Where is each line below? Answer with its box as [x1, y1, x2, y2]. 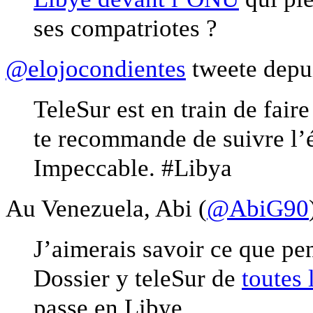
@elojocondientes [6, 54, 186, 82]
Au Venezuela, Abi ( [6, 194, 207, 222]
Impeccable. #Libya [34, 153, 232, 182]
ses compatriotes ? [34, 13, 217, 42]
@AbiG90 [207, 194, 309, 222]
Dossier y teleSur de [34, 263, 242, 292]
